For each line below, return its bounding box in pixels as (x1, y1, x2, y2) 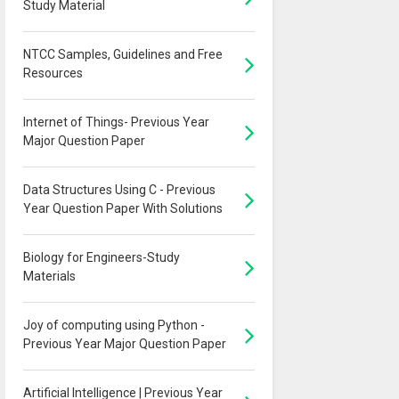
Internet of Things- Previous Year (22, 114, 209, 129)
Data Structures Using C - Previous (22, 182, 216, 197)
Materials (22, 268, 76, 283)
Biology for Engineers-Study (22, 249, 180, 265)
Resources (22, 65, 83, 80)
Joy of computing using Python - (22, 317, 205, 332)
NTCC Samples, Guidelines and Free (22, 46, 223, 61)
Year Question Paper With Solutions (22, 200, 223, 216)
